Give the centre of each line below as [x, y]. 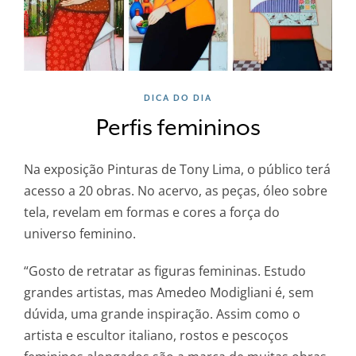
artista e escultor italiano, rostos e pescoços [156, 335]
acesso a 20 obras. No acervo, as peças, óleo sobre [176, 190]
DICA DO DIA [178, 97]
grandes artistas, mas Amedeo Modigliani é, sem [169, 292]
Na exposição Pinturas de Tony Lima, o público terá [177, 169]
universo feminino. [80, 233]
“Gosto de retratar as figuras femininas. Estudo [165, 271]
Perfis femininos [178, 127]
